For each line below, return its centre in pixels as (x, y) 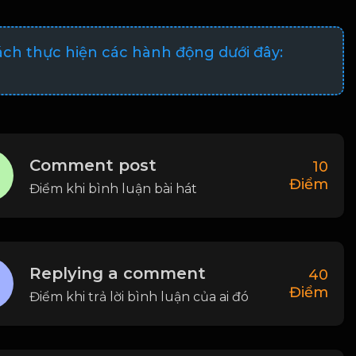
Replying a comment (118, 273)
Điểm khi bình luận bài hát (113, 188)
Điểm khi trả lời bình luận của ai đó (139, 296)
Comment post (93, 165)
